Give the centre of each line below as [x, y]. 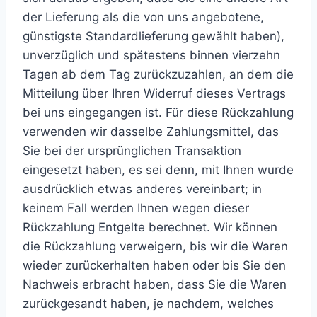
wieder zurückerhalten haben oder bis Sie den [154, 265]
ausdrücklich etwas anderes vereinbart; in [142, 189]
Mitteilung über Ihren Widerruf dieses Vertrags [154, 93]
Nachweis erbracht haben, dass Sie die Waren [155, 284]
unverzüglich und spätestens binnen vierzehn [151, 55]
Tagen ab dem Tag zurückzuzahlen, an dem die [158, 74]
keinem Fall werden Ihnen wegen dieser [136, 208]
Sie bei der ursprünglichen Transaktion [132, 151]
